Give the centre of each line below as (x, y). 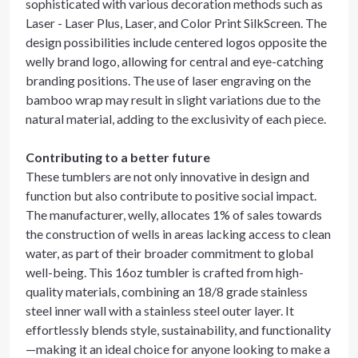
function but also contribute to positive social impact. (171, 195)
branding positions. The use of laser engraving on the (168, 80)
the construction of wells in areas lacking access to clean (178, 234)
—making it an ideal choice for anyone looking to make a (178, 349)
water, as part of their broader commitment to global (169, 253)
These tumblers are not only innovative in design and (167, 176)
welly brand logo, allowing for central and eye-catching (175, 61)
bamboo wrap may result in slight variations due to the (173, 99)
